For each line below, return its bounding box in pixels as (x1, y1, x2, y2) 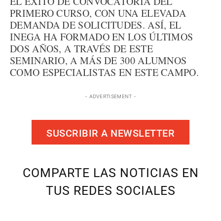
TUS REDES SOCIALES (45, 184, 176, 198)
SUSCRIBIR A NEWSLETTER (46, 127, 175, 139)
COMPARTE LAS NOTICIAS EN (22, 166, 199, 180)
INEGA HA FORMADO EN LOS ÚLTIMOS (10, 30, 193, 43)
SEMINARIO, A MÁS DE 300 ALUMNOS (10, 54, 187, 67)
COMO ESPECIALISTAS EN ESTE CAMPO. (10, 66, 199, 79)
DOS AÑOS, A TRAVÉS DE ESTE (10, 42, 153, 55)
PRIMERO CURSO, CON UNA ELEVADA (10, 6, 186, 20)
